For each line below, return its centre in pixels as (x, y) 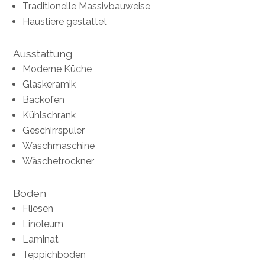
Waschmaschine (59, 146)
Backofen (44, 100)
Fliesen (38, 209)
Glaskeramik (49, 85)
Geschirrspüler (54, 131)
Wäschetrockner (59, 161)
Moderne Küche (57, 69)
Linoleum (43, 224)
